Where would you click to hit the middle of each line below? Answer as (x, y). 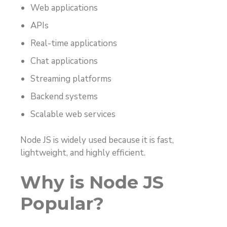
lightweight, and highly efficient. (83, 153)
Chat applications (64, 61)
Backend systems (64, 97)
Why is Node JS (92, 182)
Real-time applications (74, 44)
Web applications (64, 8)
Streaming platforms (71, 79)
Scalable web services (73, 115)
